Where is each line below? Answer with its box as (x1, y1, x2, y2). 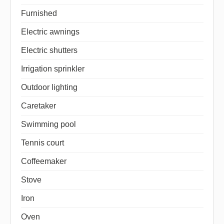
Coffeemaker (20, 156, 66, 165)
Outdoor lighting (20, 82, 77, 91)
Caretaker (20, 101, 56, 110)
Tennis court (20, 138, 64, 147)
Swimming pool (20, 119, 76, 128)
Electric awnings (20, 27, 79, 36)
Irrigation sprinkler (20, 64, 84, 73)
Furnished (20, 8, 57, 17)
